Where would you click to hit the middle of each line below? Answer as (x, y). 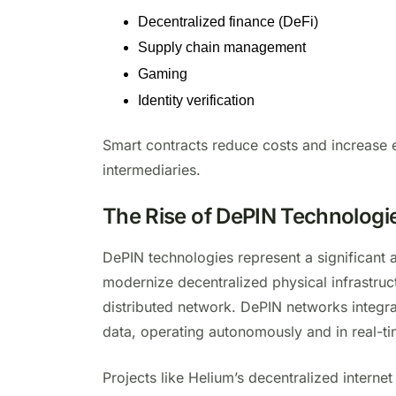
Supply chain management (222, 48)
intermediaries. (152, 170)
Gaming (163, 74)
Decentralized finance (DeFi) (228, 21)
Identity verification (196, 100)
